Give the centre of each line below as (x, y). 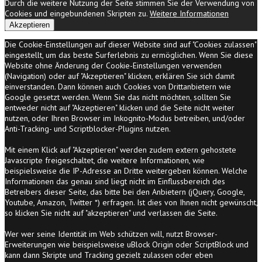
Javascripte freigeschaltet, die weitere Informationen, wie (105, 161)
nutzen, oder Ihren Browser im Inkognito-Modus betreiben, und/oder (125, 118)
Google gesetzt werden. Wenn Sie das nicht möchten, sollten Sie (118, 97)
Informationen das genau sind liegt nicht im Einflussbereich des (115, 182)
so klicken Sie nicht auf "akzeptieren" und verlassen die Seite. (111, 213)
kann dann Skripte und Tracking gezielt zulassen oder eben (109, 255)
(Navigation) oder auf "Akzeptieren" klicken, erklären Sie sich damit (120, 76)
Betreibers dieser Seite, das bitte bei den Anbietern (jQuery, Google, (125, 192)
